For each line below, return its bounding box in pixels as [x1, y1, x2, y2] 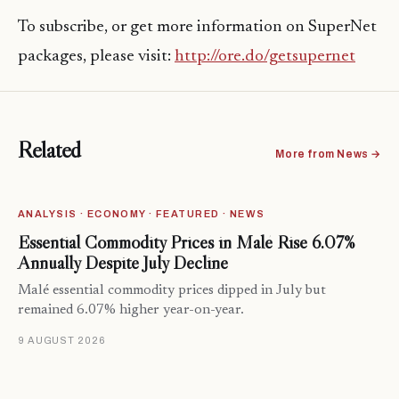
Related [18, 135, 82, 165]
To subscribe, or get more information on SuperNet [18, 19, 377, 37]
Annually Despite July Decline [18, 251, 228, 275]
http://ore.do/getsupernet [175, 48, 355, 66]
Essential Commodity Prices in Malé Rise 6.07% [18, 231, 354, 255]
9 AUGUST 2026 [18, 335, 106, 346]
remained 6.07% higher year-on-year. [18, 304, 244, 318]
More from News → [275, 148, 381, 161]
